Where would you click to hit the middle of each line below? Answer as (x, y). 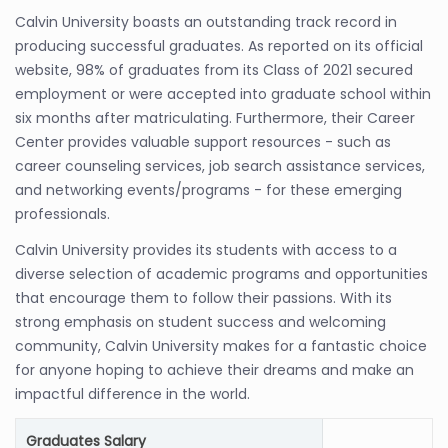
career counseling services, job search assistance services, (220, 166)
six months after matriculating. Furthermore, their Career (215, 118)
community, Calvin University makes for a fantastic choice (221, 346)
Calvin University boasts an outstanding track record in (206, 22)
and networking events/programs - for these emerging (208, 190)
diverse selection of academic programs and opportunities (221, 274)
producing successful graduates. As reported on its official (219, 46)
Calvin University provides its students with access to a (206, 250)
